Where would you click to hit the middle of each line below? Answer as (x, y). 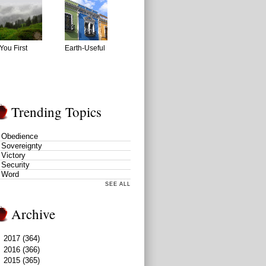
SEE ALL (118, 184)
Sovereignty (22, 146)
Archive (33, 214)
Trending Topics (56, 112)
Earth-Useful (85, 48)
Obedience (20, 137)
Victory (13, 156)
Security (15, 165)
